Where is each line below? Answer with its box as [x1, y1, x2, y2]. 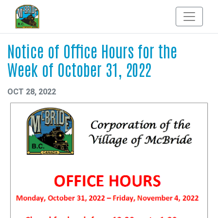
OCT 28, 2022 [7, 86, 56, 98]
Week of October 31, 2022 [7, 59, 151, 79]
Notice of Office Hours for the [7, 40, 177, 60]
